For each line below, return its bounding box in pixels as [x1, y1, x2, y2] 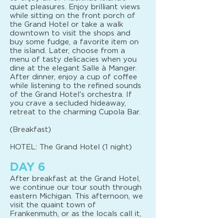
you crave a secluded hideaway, [10, 100, 126, 107]
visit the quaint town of [10, 201, 96, 209]
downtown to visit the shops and [10, 30, 130, 37]
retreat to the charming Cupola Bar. [10, 109, 141, 116]
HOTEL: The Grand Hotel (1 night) [10, 144, 132, 151]
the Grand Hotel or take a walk [10, 21, 123, 28]
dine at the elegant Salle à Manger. [10, 65, 137, 72]
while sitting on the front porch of [10, 12, 135, 19]
